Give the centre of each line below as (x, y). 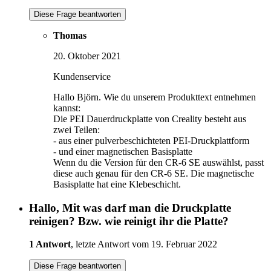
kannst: (67, 108)
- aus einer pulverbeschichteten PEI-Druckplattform (151, 140)
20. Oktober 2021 (87, 56)
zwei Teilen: (77, 129)
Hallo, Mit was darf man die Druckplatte (130, 207)
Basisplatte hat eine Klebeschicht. (117, 184)
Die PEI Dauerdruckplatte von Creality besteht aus (150, 119)
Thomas (70, 35)
